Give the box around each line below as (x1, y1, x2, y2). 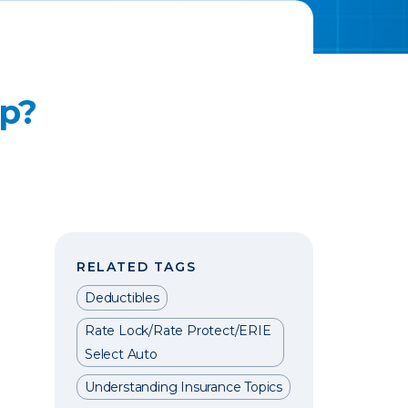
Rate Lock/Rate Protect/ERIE (85, 322, 271, 339)
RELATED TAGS (76, 259, 197, 275)
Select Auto (85, 346, 158, 362)
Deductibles (85, 290, 159, 306)
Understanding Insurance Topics (85, 379, 282, 395)
